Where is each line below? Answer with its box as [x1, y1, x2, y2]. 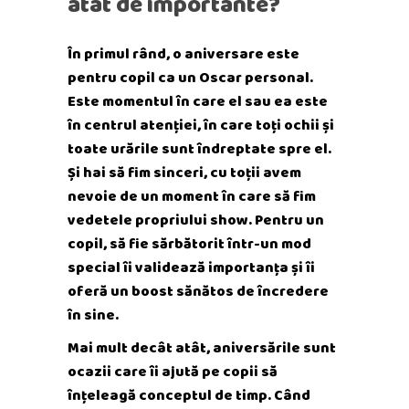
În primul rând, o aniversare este [68, 43, 299, 64]
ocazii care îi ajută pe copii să [68, 361, 278, 382]
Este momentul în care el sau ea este [68, 90, 328, 111]
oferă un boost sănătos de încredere [68, 280, 329, 301]
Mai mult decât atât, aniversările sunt [68, 337, 336, 358]
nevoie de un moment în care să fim [68, 185, 316, 206]
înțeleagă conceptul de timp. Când [68, 384, 310, 405]
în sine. [68, 304, 119, 325]
